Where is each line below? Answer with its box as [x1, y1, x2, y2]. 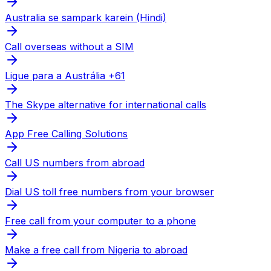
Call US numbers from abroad [5, 157, 145, 169]
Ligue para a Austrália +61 [5, 70, 125, 82]
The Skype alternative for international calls [5, 99, 206, 111]
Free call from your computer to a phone [5, 215, 196, 227]
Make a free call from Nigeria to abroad [5, 244, 188, 256]
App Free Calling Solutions [5, 128, 128, 140]
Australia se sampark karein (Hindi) [5, 11, 166, 24]
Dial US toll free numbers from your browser [5, 186, 214, 198]
